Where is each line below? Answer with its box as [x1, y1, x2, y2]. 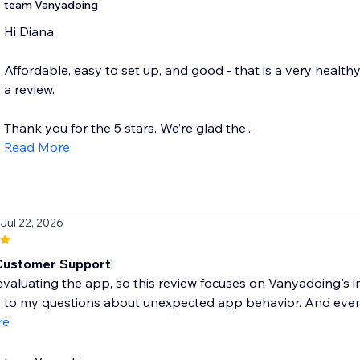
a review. [3, 81, 55, 98]
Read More [3, 139, 70, 156]
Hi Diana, [3, 23, 56, 40]
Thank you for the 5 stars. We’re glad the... [3, 120, 253, 137]
